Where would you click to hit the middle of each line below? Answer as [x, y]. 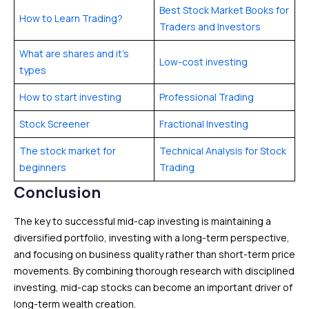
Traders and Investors [210, 27]
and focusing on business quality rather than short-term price [154, 254]
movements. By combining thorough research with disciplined [154, 271]
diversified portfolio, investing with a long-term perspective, [152, 238]
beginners [43, 167]
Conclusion [57, 192]
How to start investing [70, 97]
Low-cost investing [203, 62]
